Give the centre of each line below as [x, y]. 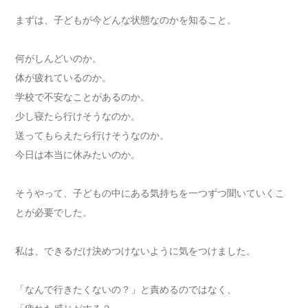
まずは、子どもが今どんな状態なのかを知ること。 [126, 20]
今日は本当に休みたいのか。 [78, 155]
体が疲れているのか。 [64, 78]
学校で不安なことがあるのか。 [83, 97]
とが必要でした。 [54, 212]
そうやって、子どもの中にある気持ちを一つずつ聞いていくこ [150, 193]
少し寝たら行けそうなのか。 [78, 116]
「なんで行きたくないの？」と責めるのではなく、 [126, 289]
